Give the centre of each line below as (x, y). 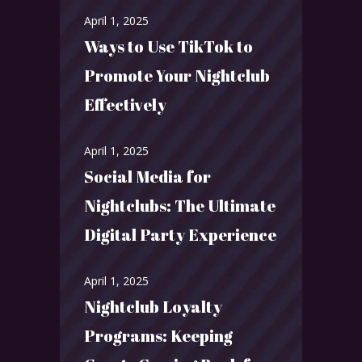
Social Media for (147, 177)
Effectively (125, 105)
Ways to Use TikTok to (168, 47)
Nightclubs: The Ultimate (180, 206)
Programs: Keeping (158, 336)
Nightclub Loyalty (153, 307)
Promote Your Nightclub (177, 76)
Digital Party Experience (180, 235)
